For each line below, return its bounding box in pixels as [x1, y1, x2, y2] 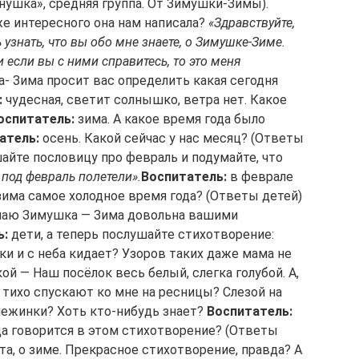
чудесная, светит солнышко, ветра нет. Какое [2, 92, 287, 107]
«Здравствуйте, [208, 15, 295, 30]
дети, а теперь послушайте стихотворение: [8, 227, 274, 242]
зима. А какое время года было [75, 111, 265, 127]
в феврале [227, 169, 293, 184]
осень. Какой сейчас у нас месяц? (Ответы [39, 131, 304, 146]
